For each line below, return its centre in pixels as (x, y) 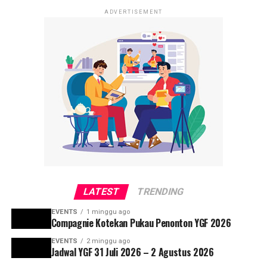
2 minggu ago (108, 241)
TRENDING (160, 191)
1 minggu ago (108, 212)
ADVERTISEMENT (133, 12)
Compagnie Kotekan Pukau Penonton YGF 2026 (141, 223)
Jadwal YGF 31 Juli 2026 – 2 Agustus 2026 (132, 252)
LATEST (101, 191)
